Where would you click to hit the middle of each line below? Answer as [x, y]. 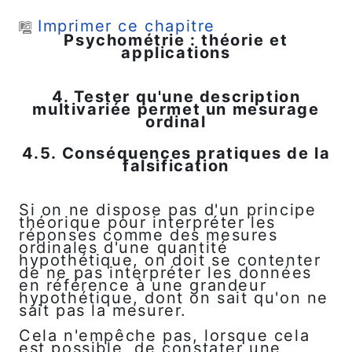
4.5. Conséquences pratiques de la [176, 153]
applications [176, 52]
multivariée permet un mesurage [176, 109]
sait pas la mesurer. [103, 310]
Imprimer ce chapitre [126, 26]
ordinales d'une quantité [124, 247]
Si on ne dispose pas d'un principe [168, 209]
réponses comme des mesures [148, 235]
